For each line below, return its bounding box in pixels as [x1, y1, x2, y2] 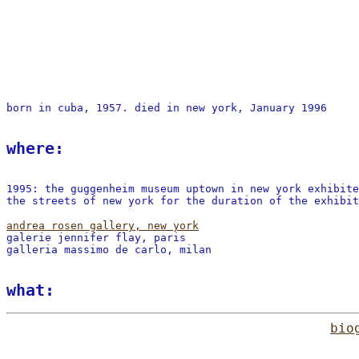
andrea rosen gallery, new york [6, 220, 199, 232]
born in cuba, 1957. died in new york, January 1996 [6, 102, 327, 114]
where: [6, 139, 64, 158]
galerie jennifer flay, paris [6, 232, 186, 244]
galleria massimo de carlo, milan [6, 244, 212, 256]
